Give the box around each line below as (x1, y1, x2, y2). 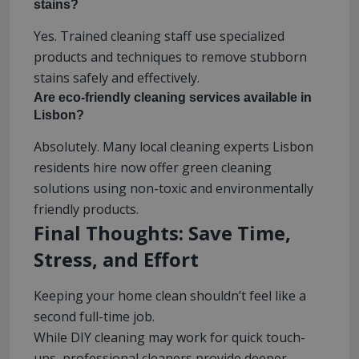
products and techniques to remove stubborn (34, 48, 307, 67)
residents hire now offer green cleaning (34, 159, 272, 177)
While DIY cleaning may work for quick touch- (34, 329, 305, 347)
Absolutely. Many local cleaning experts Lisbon (34, 138, 313, 156)
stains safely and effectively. (34, 69, 200, 87)
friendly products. (34, 200, 139, 219)
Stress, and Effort (34, 246, 199, 273)
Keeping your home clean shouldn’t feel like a (34, 287, 306, 305)
